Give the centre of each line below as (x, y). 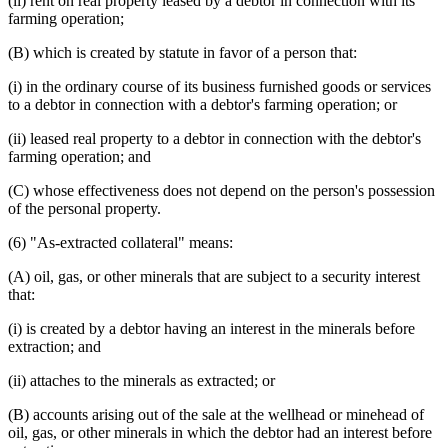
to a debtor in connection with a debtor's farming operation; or (202, 104)
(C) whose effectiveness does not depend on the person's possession (221, 190)
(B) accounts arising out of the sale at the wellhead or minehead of (216, 414)
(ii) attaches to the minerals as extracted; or (141, 380)
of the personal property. (84, 208)
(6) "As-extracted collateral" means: (120, 242)
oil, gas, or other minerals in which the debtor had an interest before (220, 432)
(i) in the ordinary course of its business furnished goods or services (219, 86)
